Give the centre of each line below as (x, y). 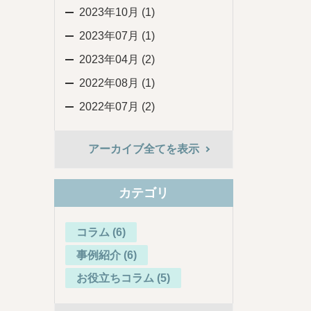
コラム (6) (101, 232)
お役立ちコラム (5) (124, 278)
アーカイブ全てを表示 (144, 149)
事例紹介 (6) (107, 255)
